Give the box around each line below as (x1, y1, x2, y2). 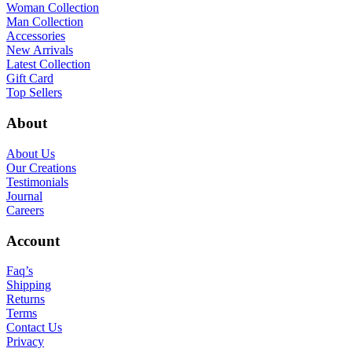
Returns (6, 292, 45, 306)
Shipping (6, 278, 51, 292)
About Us (6, 146, 55, 160)
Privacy (6, 335, 44, 349)
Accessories (6, 29, 65, 43)
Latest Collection (6, 57, 90, 71)
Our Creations (6, 160, 76, 174)
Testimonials (6, 174, 68, 189)
